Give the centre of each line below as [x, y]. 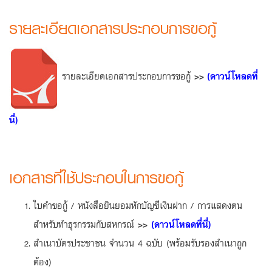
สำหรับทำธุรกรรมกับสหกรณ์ [86, 224]
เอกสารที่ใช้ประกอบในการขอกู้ [96, 178]
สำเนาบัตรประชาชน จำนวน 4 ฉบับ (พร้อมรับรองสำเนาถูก [140, 243]
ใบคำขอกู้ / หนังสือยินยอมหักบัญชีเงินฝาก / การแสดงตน [138, 205]
